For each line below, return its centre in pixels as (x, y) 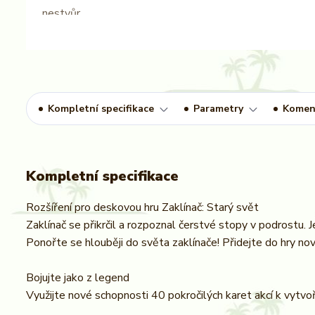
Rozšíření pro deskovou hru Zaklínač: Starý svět (142, 207)
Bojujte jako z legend (78, 278)
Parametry (218, 109)
